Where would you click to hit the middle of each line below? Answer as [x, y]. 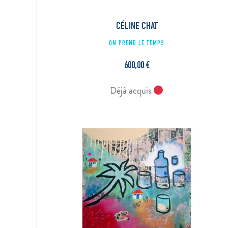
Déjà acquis [131, 91]
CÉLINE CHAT [137, 27]
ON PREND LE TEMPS [137, 44]
